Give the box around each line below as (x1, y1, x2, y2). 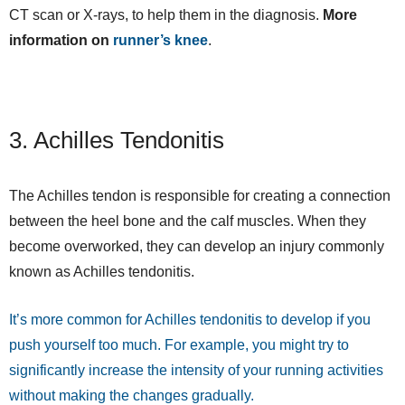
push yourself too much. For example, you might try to (9, 336, 349, 353)
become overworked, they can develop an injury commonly (9, 238, 384, 254)
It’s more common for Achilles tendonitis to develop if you (9, 311, 371, 327)
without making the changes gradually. (9, 387, 254, 403)
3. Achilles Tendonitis (9, 126, 224, 154)
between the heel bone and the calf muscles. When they (9, 212, 366, 229)
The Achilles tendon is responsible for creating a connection (9, 187, 391, 203)
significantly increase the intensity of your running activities (9, 362, 383, 378)
